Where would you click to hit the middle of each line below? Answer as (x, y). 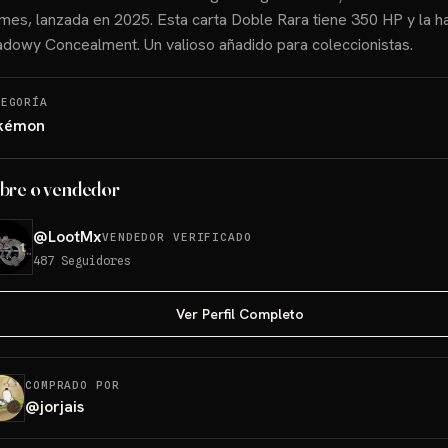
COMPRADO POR (72, 385)
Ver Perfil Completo (240, 314)
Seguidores (96, 260)
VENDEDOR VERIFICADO (177, 237)
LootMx (75, 236)
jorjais (62, 406)
